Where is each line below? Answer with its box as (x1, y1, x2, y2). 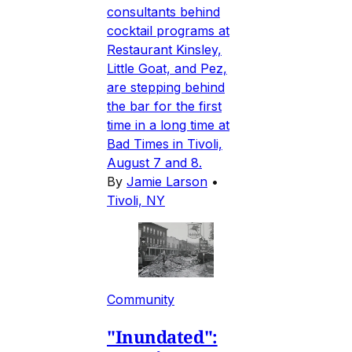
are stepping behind (107, 79, 225, 96)
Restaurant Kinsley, (107, 42, 222, 58)
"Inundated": (107, 324, 218, 348)
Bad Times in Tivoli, (107, 136, 222, 152)
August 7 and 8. (107, 155, 202, 171)
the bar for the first (107, 98, 222, 115)
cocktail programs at (107, 23, 229, 39)
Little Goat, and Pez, (107, 60, 227, 77)
